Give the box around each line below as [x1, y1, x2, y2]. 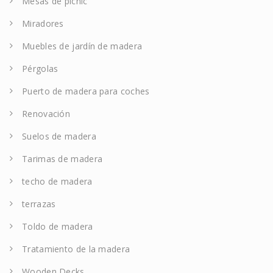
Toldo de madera [22, 221, 93, 233]
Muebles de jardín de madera [22, 40, 143, 52]
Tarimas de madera [22, 153, 103, 165]
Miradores [22, 18, 64, 30]
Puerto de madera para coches [22, 85, 150, 97]
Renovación [22, 108, 70, 120]
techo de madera [22, 175, 93, 188]
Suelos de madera [22, 130, 96, 143]
